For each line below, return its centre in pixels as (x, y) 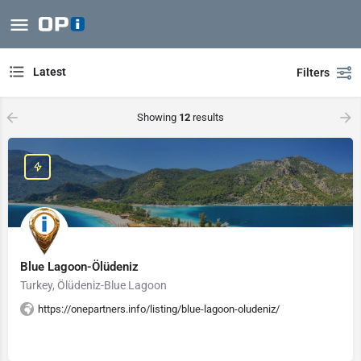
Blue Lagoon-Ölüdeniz (79, 267)
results (207, 117)
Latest (50, 72)
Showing (158, 117)
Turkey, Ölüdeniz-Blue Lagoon (93, 285)
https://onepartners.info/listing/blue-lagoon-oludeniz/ (159, 309)
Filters (313, 73)
